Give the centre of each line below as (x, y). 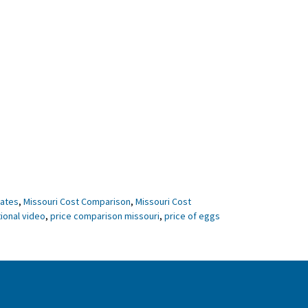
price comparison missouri (105, 216)
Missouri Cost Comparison (77, 202)
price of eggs (192, 216)
